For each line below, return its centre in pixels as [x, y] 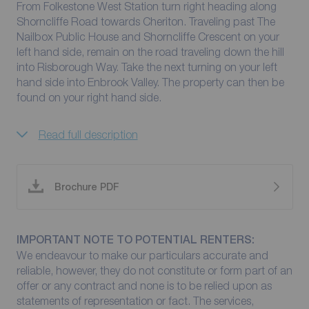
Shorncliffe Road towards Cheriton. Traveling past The [102, 21]
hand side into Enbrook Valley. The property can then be [89, 82]
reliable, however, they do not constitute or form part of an [154, 270]
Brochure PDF [87, 187]
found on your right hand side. [89, 97]
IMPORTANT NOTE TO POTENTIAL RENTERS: [135, 239]
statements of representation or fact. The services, [135, 300]
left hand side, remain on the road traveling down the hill [150, 51]
